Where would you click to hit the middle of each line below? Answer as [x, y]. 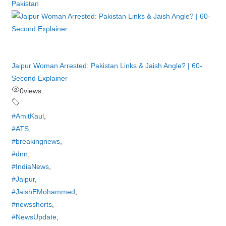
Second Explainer [39, 78]
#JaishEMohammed [43, 192]
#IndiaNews [30, 166]
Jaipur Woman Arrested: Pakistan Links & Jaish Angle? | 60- [107, 66]
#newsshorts [32, 204]
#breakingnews [36, 141]
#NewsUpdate [34, 217]
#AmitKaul [27, 116]
